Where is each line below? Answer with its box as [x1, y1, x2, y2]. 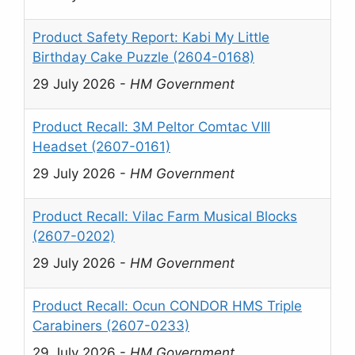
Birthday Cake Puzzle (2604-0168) [32, 49, 254, 66]
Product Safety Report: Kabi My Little [32, 29, 269, 46]
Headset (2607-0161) [32, 139, 170, 155]
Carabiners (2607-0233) [32, 318, 189, 334]
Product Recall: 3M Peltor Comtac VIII [32, 119, 270, 136]
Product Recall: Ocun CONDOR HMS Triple [32, 298, 302, 315]
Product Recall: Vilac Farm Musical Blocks [32, 208, 297, 225]
